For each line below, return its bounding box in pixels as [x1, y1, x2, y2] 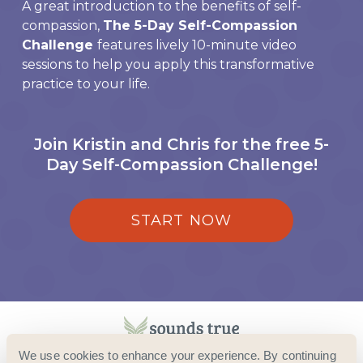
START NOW [131, 211, 232, 230]
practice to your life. [22, 76, 150, 92]
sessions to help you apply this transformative [22, 57, 314, 73]
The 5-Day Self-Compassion [103, 18, 297, 34]
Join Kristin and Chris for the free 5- [34, 135, 329, 155]
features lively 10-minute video [97, 37, 297, 53]
